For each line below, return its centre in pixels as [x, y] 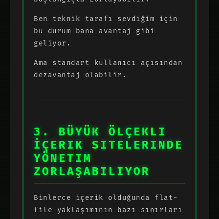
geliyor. [52, 43]
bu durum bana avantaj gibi [94, 31]
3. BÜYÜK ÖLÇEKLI [100, 132]
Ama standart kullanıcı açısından [108, 63]
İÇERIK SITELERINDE [109, 145]
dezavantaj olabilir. [80, 75]
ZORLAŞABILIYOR [92, 172]
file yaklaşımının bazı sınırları [108, 210]
